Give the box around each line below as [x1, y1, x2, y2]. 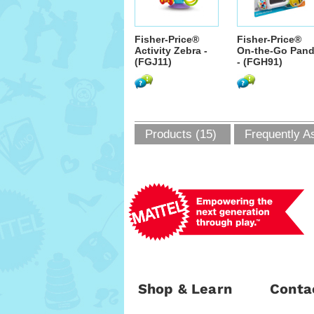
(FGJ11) [135, 56, 172, 67]
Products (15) [145, 128, 217, 141]
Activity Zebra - [135, 45, 207, 56]
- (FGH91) [237, 56, 282, 67]
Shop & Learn [138, 280, 232, 298]
